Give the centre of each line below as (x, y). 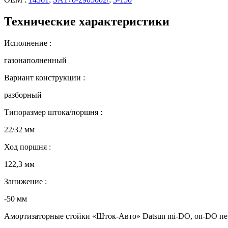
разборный (23, 95)
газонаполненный (35, 60)
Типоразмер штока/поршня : (53, 112)
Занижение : (25, 181)
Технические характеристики (87, 21)
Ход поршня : (27, 147)
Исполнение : (28, 43)
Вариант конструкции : (45, 77)
